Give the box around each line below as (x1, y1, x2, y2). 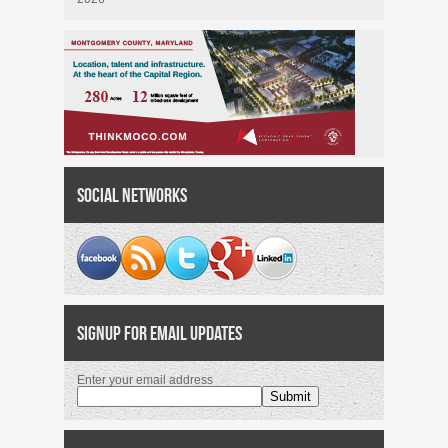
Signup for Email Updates (77, 322, 242, 344)
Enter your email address (77, 373, 213, 387)
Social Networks (77, 184, 187, 206)
